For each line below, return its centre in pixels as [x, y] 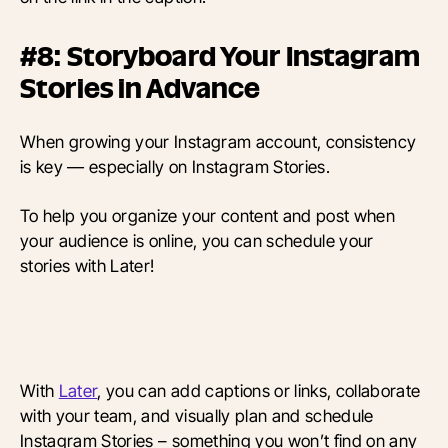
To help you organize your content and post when [208, 215]
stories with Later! [87, 265]
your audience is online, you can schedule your [197, 240]
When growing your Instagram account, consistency [218, 141]
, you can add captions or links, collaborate [259, 390]
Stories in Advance [140, 88]
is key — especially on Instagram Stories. [175, 166]
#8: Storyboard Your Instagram [220, 56]
